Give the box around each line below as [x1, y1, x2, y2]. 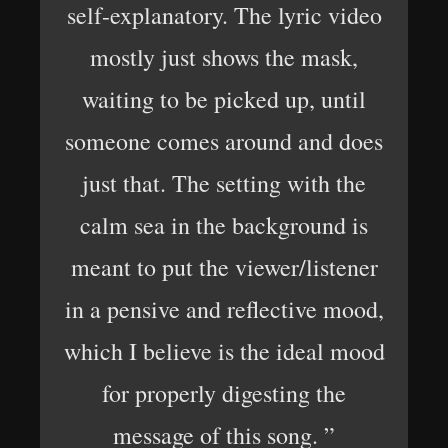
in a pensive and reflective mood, [64, 293, 384, 325]
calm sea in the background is [80, 209, 368, 241]
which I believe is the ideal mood [63, 335, 385, 367]
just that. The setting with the [82, 167, 366, 199]
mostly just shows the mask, [90, 41, 358, 73]
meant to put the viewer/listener [70, 251, 378, 283]
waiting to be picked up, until [82, 83, 366, 115]
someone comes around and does [65, 125, 383, 157]
